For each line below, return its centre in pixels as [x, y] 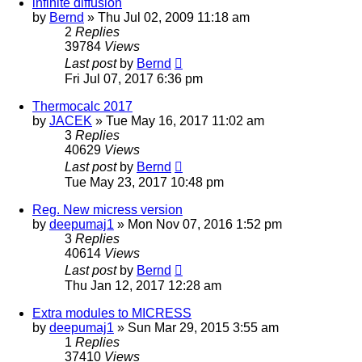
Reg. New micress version [107, 209]
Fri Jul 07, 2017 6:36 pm [134, 78]
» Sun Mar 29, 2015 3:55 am [196, 327]
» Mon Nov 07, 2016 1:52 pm [198, 224]
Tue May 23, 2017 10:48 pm [144, 182]
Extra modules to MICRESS [112, 313]
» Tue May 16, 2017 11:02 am [178, 120]
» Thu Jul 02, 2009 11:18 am [167, 17]
